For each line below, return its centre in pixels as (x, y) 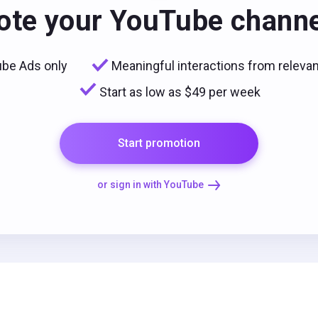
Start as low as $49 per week (180, 92)
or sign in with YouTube (150, 185)
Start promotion (159, 143)
